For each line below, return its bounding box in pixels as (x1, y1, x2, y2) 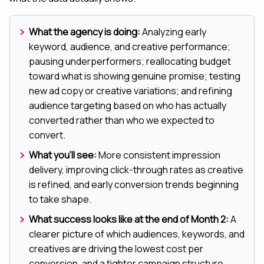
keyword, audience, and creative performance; (29, 40, 230, 54)
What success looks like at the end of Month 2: (29, 213, 229, 226)
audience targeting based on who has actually (29, 99, 226, 113)
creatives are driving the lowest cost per (29, 242, 203, 256)
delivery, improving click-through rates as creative (29, 163, 243, 177)
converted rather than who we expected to (29, 114, 214, 127)
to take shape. (29, 193, 91, 206)
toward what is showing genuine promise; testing (29, 70, 240, 83)
